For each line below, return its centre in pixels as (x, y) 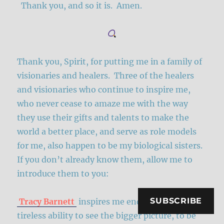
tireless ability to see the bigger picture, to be (107, 216)
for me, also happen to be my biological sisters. (110, 146)
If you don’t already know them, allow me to (105, 160)
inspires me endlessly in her (133, 202)
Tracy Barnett (47, 202)
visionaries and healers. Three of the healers (106, 76)
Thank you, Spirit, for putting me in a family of (110, 62)
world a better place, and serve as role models (107, 132)
